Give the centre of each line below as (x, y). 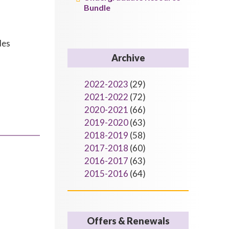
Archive (128, 58)
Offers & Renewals (128, 221)
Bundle (97, 7)
